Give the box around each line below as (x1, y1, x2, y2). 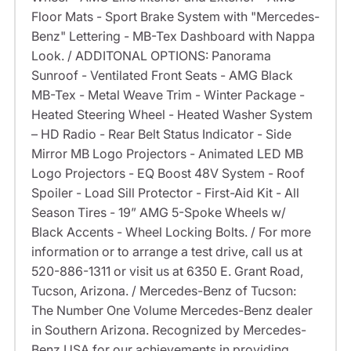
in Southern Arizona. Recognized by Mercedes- (31, 322, 306, 338)
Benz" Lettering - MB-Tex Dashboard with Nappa (31, 28, 315, 45)
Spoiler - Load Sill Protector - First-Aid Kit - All (31, 185, 299, 201)
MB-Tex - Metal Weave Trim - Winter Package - (31, 87, 305, 103)
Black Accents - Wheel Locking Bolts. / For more (31, 224, 311, 241)
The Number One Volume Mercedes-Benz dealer (31, 302, 313, 319)
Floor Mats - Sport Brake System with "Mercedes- (31, 9, 320, 25)
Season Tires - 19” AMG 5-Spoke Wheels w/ (31, 204, 286, 221)
